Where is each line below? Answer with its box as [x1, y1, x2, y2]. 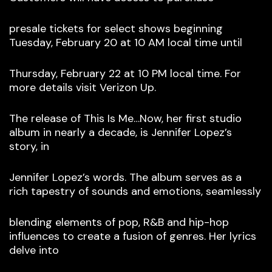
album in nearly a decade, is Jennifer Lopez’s [9, 125, 232, 140]
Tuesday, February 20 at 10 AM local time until [9, 35, 242, 50]
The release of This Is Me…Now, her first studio [9, 111, 242, 126]
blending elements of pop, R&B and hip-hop [9, 215, 229, 230]
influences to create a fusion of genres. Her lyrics [9, 229, 256, 244]
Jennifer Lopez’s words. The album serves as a [9, 170, 242, 185]
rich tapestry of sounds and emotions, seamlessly [9, 184, 261, 199]
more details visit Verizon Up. [9, 80, 156, 95]
